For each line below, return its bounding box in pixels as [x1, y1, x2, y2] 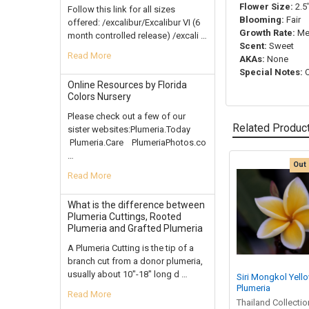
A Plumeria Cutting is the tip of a [67, 242, 194, 253]
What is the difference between [67, 199, 205, 210]
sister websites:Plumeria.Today [67, 123, 195, 134]
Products [225, 184, 274, 198]
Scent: [239, 41, 268, 52]
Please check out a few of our [67, 110, 186, 121]
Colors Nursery [67, 90, 131, 102]
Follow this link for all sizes [67, 3, 175, 14]
